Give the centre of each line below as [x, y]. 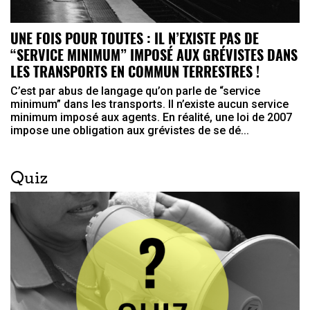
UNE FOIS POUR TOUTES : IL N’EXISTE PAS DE [135, 38]
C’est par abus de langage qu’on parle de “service [135, 91]
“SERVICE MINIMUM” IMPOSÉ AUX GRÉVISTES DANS [154, 55]
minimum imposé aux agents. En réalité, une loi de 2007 [151, 118]
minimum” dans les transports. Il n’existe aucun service [149, 104]
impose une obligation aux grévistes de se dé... [130, 131]
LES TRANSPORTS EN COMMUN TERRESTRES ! [135, 72]
